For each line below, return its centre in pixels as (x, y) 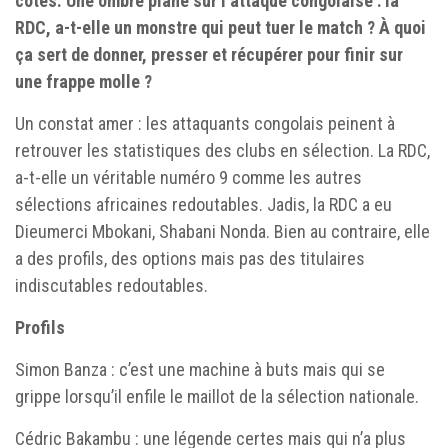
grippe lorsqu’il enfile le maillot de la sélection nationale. (217, 396)
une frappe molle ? (85, 81)
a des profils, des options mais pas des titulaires (190, 258)
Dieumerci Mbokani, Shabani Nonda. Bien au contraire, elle (222, 231)
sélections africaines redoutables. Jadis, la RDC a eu (203, 204)
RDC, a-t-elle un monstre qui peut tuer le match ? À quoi (220, 27)
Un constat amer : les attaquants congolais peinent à (205, 123)
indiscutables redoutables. (111, 285)
